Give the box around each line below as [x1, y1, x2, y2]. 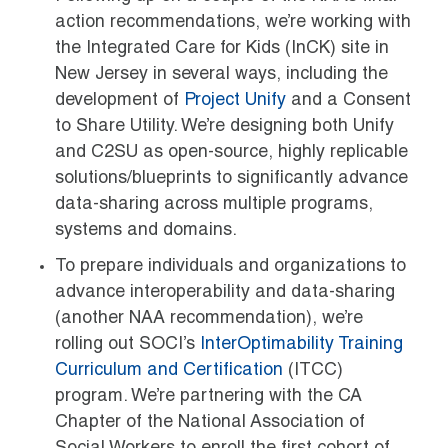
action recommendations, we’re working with [55, 13, 411, 32]
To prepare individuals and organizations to [55, 257, 406, 276]
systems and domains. [55, 221, 237, 240]
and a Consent [286, 91, 411, 110]
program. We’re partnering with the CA [55, 387, 362, 406]
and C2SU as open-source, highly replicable [55, 143, 408, 162]
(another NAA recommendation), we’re [55, 309, 363, 328]
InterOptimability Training [200, 335, 403, 354]
